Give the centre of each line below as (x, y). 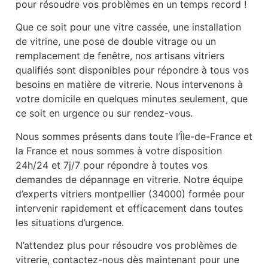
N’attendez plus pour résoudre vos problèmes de (126, 246)
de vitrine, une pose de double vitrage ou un (116, 42)
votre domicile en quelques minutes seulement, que (132, 99)
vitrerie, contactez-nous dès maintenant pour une (127, 260)
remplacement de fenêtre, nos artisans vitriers (120, 56)
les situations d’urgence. (70, 222)
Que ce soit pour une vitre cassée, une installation (128, 27)
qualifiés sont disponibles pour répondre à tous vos (132, 70)
